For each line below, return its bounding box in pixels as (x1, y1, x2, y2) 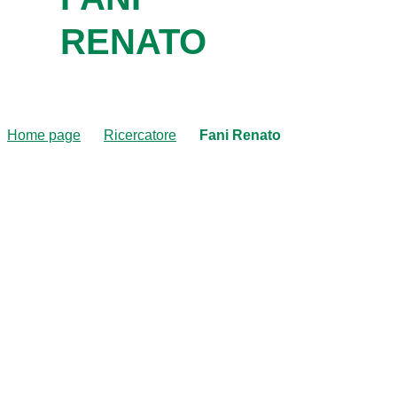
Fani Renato (199, 127, 281, 143)
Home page (7, 127, 81, 143)
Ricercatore (104, 127, 176, 143)
